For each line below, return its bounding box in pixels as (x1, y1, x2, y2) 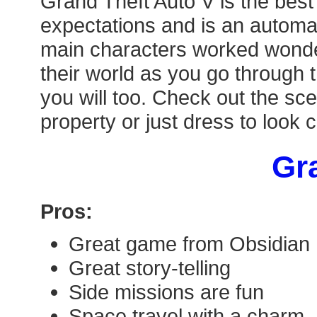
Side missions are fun (69, 280, 264, 304)
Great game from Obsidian (69, 232, 310, 256)
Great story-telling (69, 256, 231, 280)
